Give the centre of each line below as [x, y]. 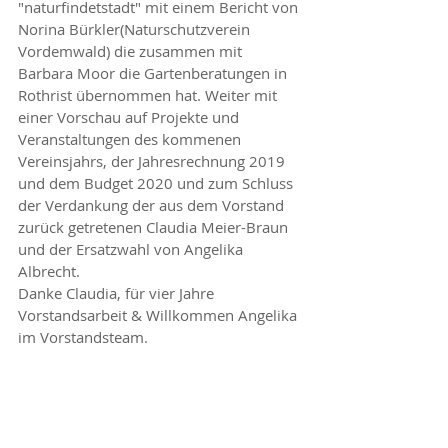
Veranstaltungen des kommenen [131, 139]
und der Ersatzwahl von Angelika [132, 249]
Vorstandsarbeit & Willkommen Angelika [159, 315]
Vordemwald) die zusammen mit [132, 51]
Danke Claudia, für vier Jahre [118, 293]
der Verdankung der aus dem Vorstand [153, 205]
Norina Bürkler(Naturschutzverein [136, 29]
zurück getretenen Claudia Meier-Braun [155, 227]
